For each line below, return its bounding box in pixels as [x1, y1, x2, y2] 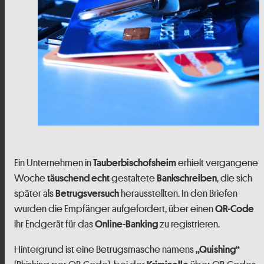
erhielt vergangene [176, 156, 258, 170]
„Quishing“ [196, 243, 240, 255]
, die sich [217, 171, 252, 185]
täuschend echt [47, 172, 110, 184]
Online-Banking [95, 218, 158, 230]
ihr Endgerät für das [14, 217, 95, 231]
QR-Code [215, 203, 254, 214]
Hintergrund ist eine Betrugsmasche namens [14, 243, 196, 256]
